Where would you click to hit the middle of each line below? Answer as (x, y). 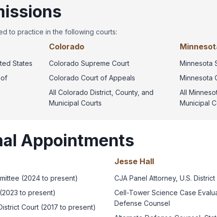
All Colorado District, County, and (101, 92)
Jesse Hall (134, 161)
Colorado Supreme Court (89, 63)
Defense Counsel (142, 203)
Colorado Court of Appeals (92, 77)
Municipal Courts (76, 103)
